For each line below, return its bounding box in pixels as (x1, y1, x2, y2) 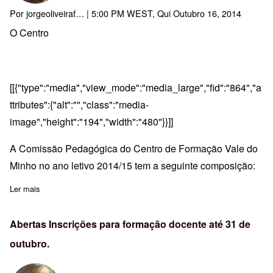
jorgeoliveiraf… (26, 6, 84, 19)
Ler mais (10, 182, 40, 194)
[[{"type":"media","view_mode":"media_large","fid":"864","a (10, 80, 261, 94)
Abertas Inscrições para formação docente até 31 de (10, 216, 250, 231)
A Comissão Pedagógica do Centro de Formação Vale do (10, 141, 258, 155)
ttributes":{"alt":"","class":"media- (10, 97, 149, 112)
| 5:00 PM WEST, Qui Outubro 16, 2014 (84, 6, 241, 19)
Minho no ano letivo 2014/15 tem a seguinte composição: (10, 158, 255, 172)
